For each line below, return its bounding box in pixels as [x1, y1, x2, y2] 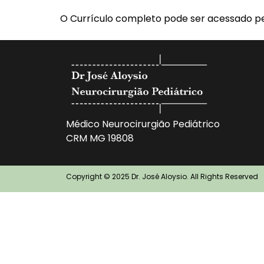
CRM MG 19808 [66, 131, 134, 146]
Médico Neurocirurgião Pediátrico [66, 117, 220, 131]
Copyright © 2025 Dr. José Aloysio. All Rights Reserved [66, 171, 258, 182]
